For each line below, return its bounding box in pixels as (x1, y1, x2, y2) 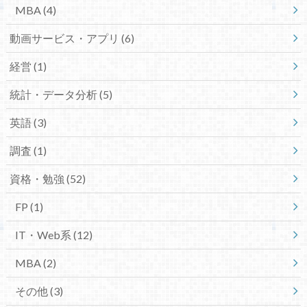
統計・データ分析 (9, 88, 99, 101)
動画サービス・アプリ (9, 32, 121, 45)
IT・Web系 (14, 228, 73, 242)
